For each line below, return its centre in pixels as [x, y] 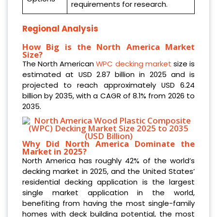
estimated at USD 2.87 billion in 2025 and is [108, 75]
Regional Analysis [60, 28]
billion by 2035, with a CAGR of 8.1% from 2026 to [108, 96]
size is [183, 64]
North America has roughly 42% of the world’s [108, 161]
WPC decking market [134, 64]
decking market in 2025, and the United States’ [108, 171]
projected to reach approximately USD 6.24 [108, 85]
